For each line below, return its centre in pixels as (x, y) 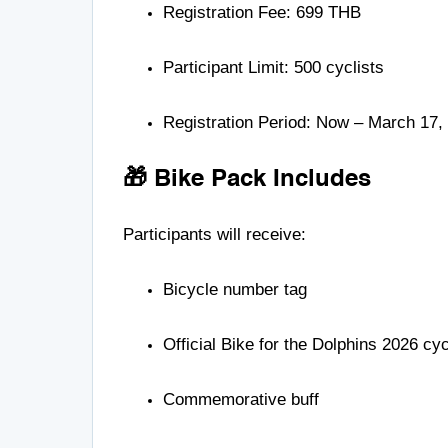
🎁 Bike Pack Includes (247, 179)
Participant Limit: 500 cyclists (273, 67)
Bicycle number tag (235, 289)
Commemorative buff (241, 399)
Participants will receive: (214, 234)
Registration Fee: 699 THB (262, 12)
